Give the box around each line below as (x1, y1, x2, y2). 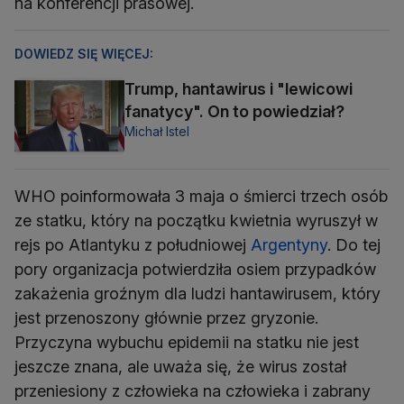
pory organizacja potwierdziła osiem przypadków (14, 259, 376, 279)
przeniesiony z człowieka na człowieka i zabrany (14, 381, 371, 400)
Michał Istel (124, 124, 189, 140)
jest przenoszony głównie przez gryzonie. (14, 308, 318, 327)
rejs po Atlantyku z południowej (14, 234, 251, 254)
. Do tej (327, 234, 381, 254)
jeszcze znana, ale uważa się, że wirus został (14, 356, 346, 376)
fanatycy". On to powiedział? (124, 102, 344, 122)
